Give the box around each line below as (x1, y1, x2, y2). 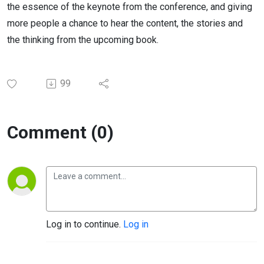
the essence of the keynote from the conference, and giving (7, 1, 252, 12)
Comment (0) (7, 122, 114, 143)
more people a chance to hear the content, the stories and (7, 18, 243, 29)
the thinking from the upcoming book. (7, 34, 159, 45)
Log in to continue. (46, 219, 123, 230)
